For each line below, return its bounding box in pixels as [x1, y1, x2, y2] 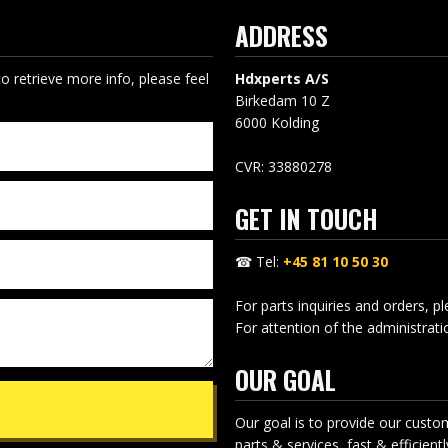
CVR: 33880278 [234, 156, 336, 176]
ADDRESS [234, 16, 328, 54]
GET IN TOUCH [234, 200, 378, 238]
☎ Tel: [234, 251, 283, 271]
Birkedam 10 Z [234, 90, 330, 110]
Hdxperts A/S [234, 68, 329, 88]
